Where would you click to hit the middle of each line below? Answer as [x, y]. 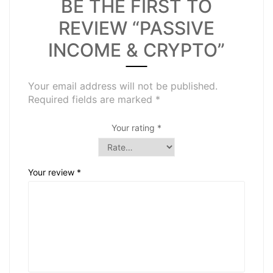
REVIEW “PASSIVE [136, 28]
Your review [52, 172]
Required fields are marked [92, 99]
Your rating [134, 128]
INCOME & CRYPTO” [136, 50]
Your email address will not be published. [123, 86]
